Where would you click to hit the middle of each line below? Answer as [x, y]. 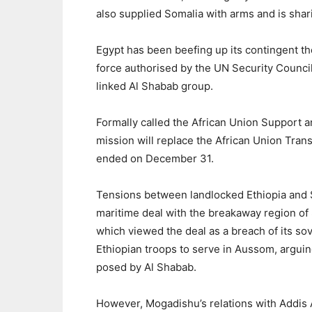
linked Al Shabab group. [155, 86]
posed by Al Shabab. [146, 267]
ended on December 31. [155, 158]
